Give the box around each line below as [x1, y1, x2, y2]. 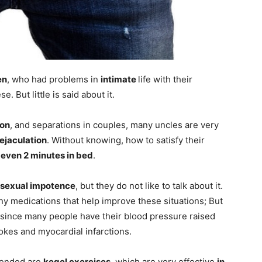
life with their [138, 74, 192, 85]
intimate [101, 74, 138, 85]
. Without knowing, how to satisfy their [47, 135, 205, 146]
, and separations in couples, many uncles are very [10, 119, 219, 131]
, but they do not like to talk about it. [75, 180, 223, 192]
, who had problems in [7, 74, 101, 85]
